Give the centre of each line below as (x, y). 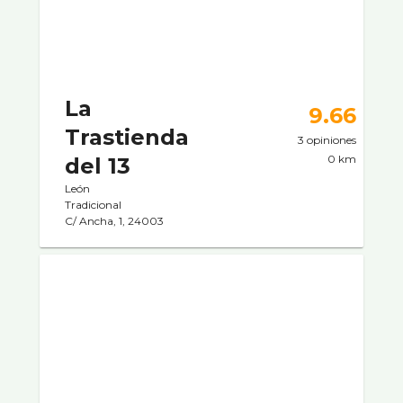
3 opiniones (327, 139)
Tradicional (93, 204)
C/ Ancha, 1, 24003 (114, 220)
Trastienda (127, 137)
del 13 (98, 166)
